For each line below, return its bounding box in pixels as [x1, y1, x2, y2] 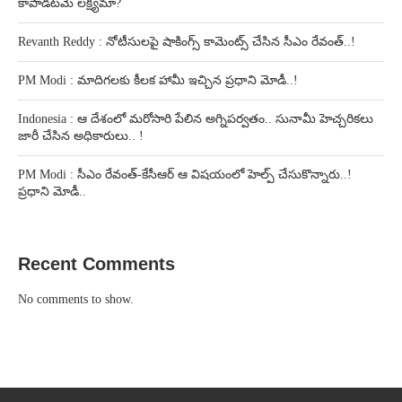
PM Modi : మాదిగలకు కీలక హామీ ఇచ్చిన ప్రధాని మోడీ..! [18, 73, 298, 87]
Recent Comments [18, 253, 175, 274]
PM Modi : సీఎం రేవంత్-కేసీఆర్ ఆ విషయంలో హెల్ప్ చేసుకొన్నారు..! [18, 167, 352, 181]
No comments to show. [18, 292, 134, 306]
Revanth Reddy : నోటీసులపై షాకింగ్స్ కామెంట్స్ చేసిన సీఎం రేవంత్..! [18, 34, 355, 48]
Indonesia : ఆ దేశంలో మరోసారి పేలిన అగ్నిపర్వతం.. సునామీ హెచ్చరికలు [18, 111, 373, 126]
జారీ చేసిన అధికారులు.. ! [18, 128, 144, 143]
